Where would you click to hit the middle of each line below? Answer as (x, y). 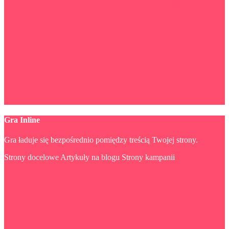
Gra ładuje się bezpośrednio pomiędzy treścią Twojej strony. (101, 140)
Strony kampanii (148, 157)
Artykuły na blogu (90, 157)
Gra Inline (22, 120)
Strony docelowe (31, 157)
